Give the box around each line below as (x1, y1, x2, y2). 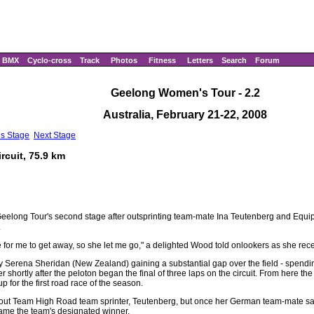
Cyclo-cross (27, 56, 71, 64)
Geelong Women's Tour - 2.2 (110, 86, 260, 99)
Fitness (149, 56, 176, 64)
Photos (111, 56, 137, 64)
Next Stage (34, 130, 76, 141)
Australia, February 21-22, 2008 (103, 108, 267, 121)
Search (221, 56, 247, 64)
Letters (187, 56, 213, 64)
